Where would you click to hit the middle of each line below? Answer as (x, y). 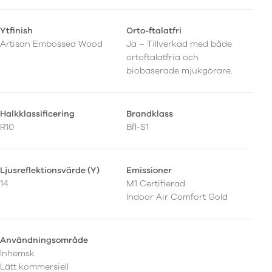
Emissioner (149, 170)
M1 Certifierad (156, 183)
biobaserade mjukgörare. (179, 70)
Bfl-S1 (138, 127)
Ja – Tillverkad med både (179, 44)
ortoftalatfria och (162, 57)
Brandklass (150, 114)
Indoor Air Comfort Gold (177, 197)
